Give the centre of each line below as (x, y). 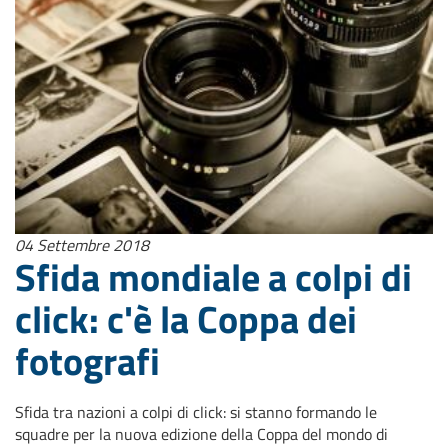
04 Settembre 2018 (82, 245)
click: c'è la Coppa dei (186, 318)
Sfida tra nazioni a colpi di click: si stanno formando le (196, 412)
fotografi (87, 360)
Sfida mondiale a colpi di (213, 276)
